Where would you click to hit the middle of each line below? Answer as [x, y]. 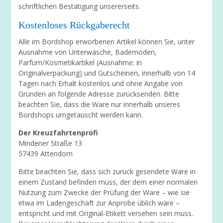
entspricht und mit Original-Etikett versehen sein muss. [106, 213]
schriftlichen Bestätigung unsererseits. [80, 6]
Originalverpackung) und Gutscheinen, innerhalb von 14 [107, 73]
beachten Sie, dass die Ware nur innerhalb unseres [100, 104]
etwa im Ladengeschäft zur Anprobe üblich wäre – [99, 203]
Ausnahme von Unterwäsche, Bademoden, [88, 52]
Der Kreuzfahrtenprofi [58, 133]
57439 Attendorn [46, 154]
